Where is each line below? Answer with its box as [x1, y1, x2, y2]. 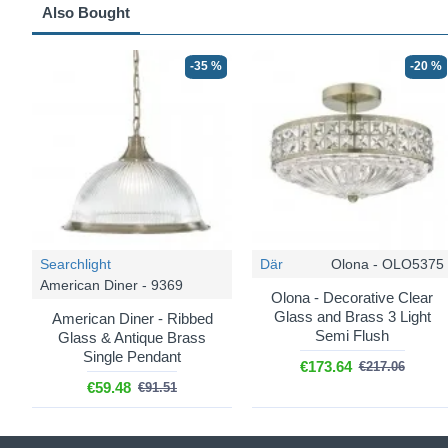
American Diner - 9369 [40, 277, 183, 293]
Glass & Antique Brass [58, 329, 206, 346]
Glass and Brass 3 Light [273, 308, 431, 325]
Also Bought [42, 4, 130, 21]
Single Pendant [83, 348, 181, 365]
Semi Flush [315, 327, 389, 344]
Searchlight [40, 256, 111, 272]
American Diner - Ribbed [51, 310, 213, 327]
